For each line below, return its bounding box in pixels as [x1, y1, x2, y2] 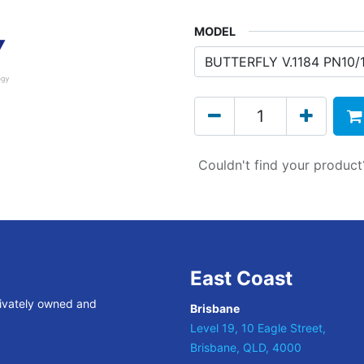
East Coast [190, 266, 292, 290]
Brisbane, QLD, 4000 [190, 340, 301, 354]
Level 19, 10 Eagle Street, [190, 321, 326, 335]
